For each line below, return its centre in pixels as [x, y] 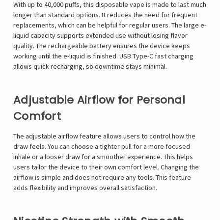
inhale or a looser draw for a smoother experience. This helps [103, 157]
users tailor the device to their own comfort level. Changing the [106, 167]
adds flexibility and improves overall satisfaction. [85, 188]
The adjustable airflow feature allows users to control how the [104, 136]
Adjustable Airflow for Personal [99, 100]
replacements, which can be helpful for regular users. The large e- [110, 25]
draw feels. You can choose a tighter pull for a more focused [102, 147]
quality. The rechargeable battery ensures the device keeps [102, 46]
